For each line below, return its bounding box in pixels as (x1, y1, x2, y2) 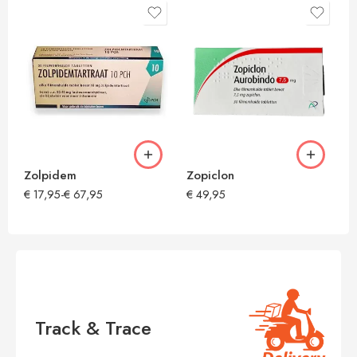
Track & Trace (35, 313, 152, 342)
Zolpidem (24, 167, 76, 185)
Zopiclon (186, 167, 234, 185)
